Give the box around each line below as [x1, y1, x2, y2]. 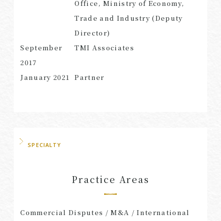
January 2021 [20, 72, 70, 82]
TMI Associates [74, 42, 134, 52]
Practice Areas [72, 172, 149, 185]
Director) [74, 28, 110, 37]
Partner [74, 72, 105, 82]
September [20, 42, 63, 52]
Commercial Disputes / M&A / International [20, 208, 190, 218]
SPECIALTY [28, 141, 62, 149]
